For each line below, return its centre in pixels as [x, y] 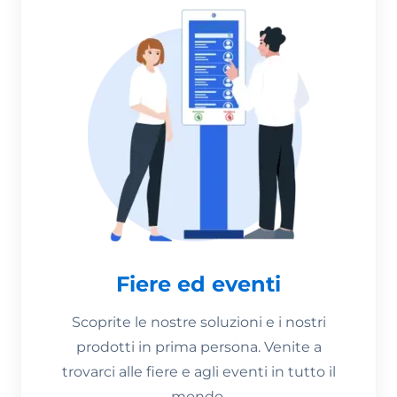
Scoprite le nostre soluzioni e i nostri [198, 322]
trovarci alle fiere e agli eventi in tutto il [198, 371]
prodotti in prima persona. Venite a [198, 346]
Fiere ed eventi [198, 284]
